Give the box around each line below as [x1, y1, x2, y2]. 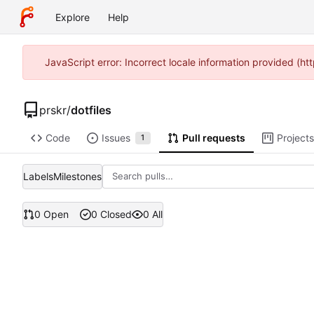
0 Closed [90, 208, 132, 221]
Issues [101, 132, 130, 144]
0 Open [34, 208, 69, 221]
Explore [55, 11, 90, 23]
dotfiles [71, 102, 111, 117]
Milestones [53, 170, 102, 182]
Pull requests [182, 132, 245, 144]
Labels [23, 170, 53, 182]
